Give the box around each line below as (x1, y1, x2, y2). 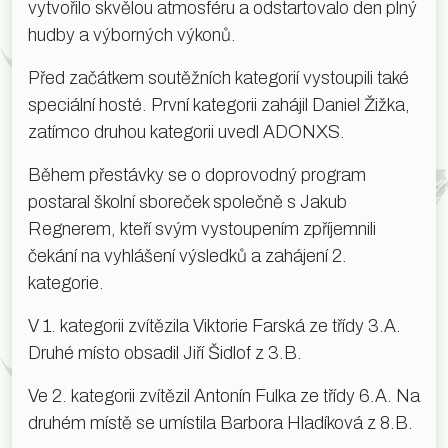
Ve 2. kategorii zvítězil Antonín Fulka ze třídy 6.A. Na (28, 385, 420, 406)
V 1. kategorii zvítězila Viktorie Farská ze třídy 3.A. (28, 315, 401, 336)
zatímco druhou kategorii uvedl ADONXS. (28, 121, 345, 142)
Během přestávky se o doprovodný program (28, 164, 366, 185)
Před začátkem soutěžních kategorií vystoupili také (28, 67, 409, 88)
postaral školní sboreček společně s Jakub (28, 191, 347, 212)
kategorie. (28, 272, 104, 293)
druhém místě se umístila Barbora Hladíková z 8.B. (28, 412, 413, 433)
